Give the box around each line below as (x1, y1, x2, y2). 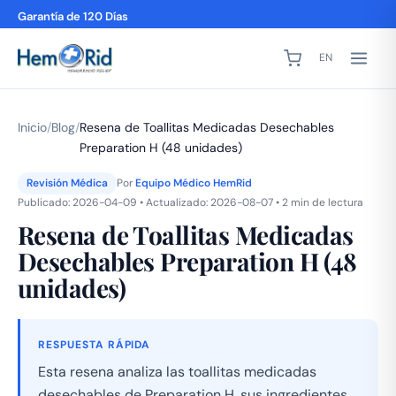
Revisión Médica (27, 175, 108, 190)
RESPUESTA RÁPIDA (38, 337, 151, 352)
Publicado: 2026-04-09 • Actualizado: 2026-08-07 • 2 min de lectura (18, 194, 363, 209)
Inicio (18, 118, 47, 135)
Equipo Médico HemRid (135, 175, 252, 190)
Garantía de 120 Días (18, 9, 128, 24)
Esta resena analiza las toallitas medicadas (38, 362, 316, 381)
